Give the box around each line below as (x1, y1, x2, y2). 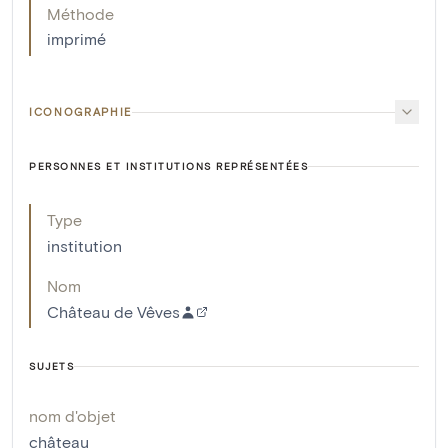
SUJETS (29, 360, 74, 373)
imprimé (47, 29, 106, 49)
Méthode (47, 4, 114, 24)
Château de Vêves (47, 302, 180, 322)
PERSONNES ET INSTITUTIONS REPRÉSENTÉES (29, 160, 308, 173)
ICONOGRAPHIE (29, 105, 132, 119)
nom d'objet (29, 406, 116, 426)
